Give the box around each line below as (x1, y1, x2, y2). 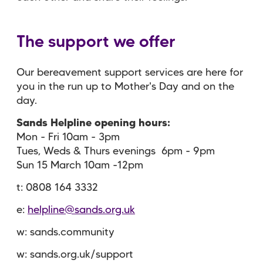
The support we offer (16, 35, 176, 50)
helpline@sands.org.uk (28, 205, 135, 215)
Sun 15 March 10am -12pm (16, 160, 143, 170)
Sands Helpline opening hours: (16, 118, 170, 128)
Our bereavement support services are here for (16, 68, 243, 77)
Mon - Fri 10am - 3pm (16, 132, 120, 142)
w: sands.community (16, 227, 114, 237)
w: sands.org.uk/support (16, 249, 133, 259)
